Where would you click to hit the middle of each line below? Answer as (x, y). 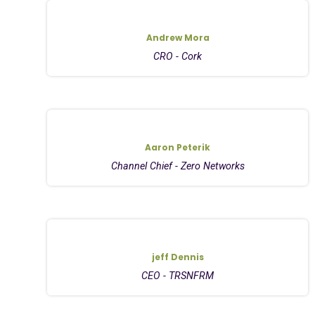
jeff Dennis (178, 257)
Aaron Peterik (178, 147)
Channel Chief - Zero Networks (178, 166)
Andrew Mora (178, 37)
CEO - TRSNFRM (178, 276)
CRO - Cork (178, 56)
